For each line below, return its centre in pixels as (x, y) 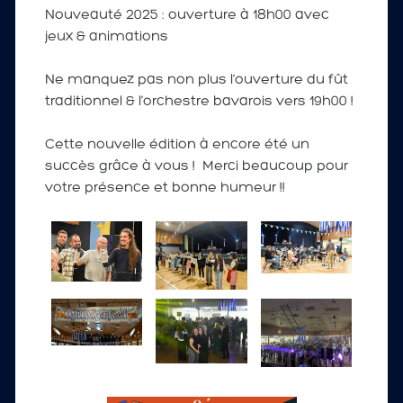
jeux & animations (106, 37)
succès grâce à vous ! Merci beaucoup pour (196, 167)
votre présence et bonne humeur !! (165, 188)
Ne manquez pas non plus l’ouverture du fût (196, 81)
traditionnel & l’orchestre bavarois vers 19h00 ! (199, 102)
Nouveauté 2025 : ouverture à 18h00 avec (187, 16)
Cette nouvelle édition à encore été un (177, 145)
